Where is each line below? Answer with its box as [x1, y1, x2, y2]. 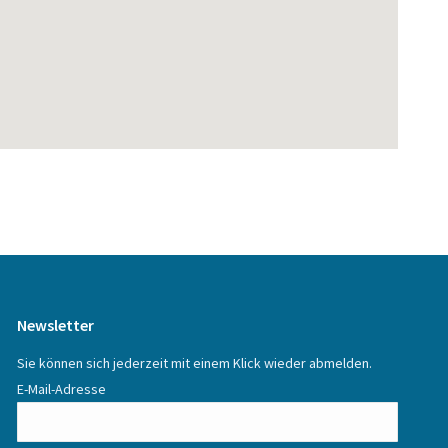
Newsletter [16, 314, 94, 335]
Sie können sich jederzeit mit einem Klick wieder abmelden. [16, 353, 372, 372]
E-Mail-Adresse [16, 379, 106, 398]
